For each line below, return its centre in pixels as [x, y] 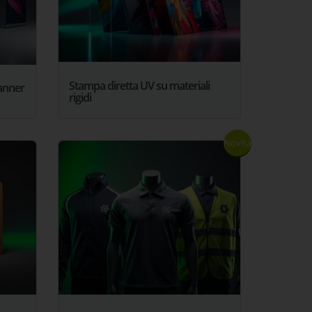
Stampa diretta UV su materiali [140, 86]
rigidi [80, 98]
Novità [237, 143]
